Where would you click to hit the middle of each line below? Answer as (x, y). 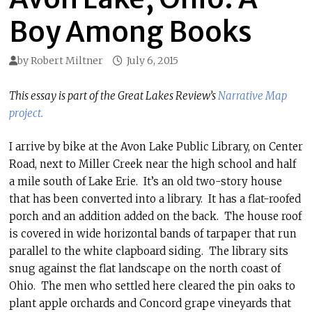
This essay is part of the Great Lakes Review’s (113, 96)
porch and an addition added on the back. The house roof (155, 216)
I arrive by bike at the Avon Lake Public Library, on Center (156, 146)
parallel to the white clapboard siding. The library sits (148, 251)
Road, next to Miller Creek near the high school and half (152, 164)
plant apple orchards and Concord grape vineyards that (150, 303)
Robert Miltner (67, 61)
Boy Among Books (130, 32)
